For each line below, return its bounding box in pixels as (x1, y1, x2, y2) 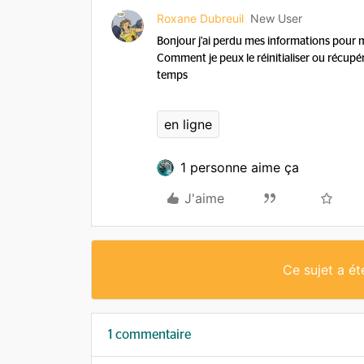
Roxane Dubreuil (157, 11, 244, 25)
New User (250, 11, 302, 25)
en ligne (164, 116, 212, 132)
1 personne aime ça (180, 159, 299, 175)
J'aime (184, 190, 224, 206)
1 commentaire (108, 328, 191, 341)
